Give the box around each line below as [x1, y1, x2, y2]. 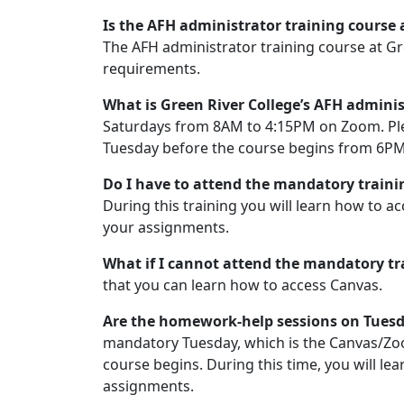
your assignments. [103, 217, 229, 237]
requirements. [103, 59, 200, 78]
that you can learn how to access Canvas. [103, 275, 382, 295]
